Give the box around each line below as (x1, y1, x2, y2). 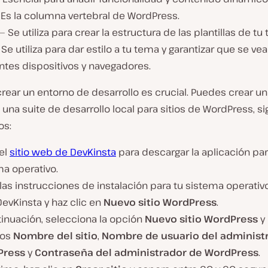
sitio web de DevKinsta (10, 145, 116, 159)
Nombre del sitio (13, 229, 98, 242)
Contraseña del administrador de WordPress (35, 245, 258, 259)
